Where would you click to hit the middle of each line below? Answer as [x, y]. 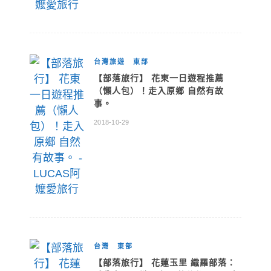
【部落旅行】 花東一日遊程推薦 [159, 78]
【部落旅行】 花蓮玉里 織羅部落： [165, 263]
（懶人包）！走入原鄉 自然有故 [159, 91]
